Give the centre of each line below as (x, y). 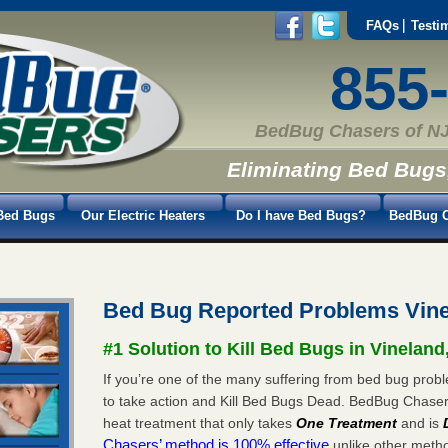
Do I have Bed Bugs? (301, 215)
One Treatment (347, 422)
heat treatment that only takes (200, 422)
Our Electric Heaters (143, 215)
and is (420, 422)
